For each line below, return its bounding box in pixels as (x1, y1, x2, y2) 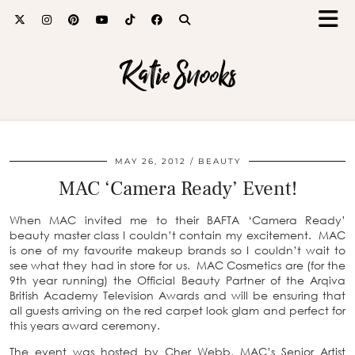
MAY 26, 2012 (114, 156, 186, 166)
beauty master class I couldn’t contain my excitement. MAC (10, 228, 345, 242)
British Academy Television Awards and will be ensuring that (10, 288, 345, 302)
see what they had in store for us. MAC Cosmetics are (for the (10, 258, 345, 272)
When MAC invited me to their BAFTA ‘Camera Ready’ (10, 213, 345, 227)
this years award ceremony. (10, 319, 160, 332)
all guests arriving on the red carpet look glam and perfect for (10, 303, 345, 317)
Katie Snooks (119, 52, 236, 97)
